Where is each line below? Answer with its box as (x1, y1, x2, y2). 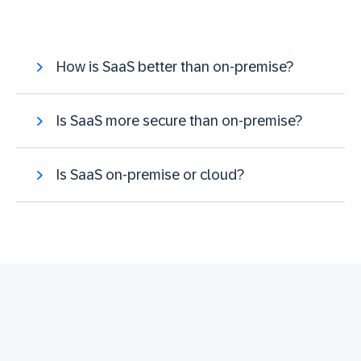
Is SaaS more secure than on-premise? (56, 112, 302, 129)
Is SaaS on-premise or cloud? (56, 166, 244, 183)
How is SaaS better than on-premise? (56, 58, 293, 75)
